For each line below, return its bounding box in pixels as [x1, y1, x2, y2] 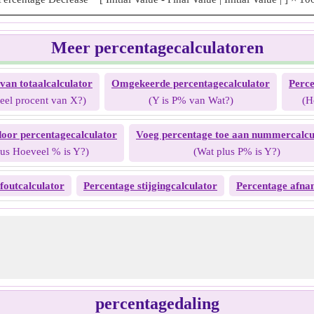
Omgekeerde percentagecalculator [111, 78, 270, 89]
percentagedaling [95, 294, 219, 313]
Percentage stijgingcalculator [83, 180, 217, 191]
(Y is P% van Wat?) [148, 95, 233, 106]
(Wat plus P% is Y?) [193, 146, 280, 157]
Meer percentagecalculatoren [50, 39, 264, 57]
